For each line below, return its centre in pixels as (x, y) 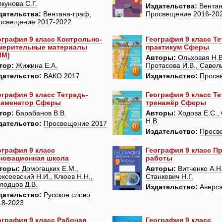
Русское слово (67, 195)
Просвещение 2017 (76, 124)
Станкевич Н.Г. (170, 177)
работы (159, 158)
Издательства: (172, 6)
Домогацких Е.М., (49, 169)
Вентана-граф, (67, 14)
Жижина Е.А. (36, 66)
